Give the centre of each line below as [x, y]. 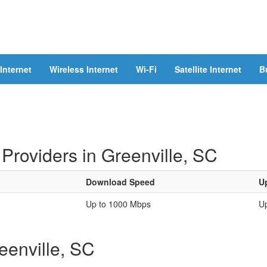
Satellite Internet [208, 69]
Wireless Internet [84, 69]
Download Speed [120, 182]
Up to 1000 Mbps [118, 204]
